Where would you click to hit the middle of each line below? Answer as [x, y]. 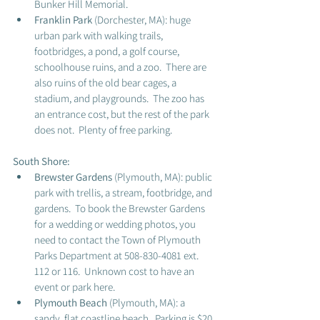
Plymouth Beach [72, 302]
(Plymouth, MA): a [148, 302]
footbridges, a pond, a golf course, [108, 51]
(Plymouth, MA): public [163, 177]
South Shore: [42, 161]
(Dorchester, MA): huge [144, 20]
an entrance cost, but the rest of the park [123, 114]
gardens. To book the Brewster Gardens [121, 208]
